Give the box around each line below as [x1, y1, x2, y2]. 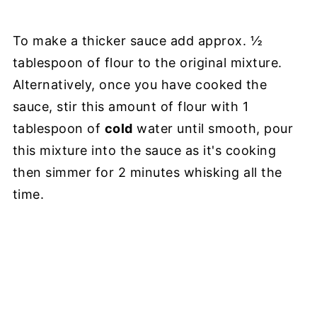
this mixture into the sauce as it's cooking [12, 143, 277, 158]
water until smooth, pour [132, 121, 294, 137]
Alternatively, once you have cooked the [12, 77, 267, 93]
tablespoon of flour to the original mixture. [12, 55, 282, 71]
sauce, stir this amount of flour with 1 [12, 99, 249, 115]
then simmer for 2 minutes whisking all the [12, 165, 282, 180]
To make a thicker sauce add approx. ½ [12, 33, 263, 49]
